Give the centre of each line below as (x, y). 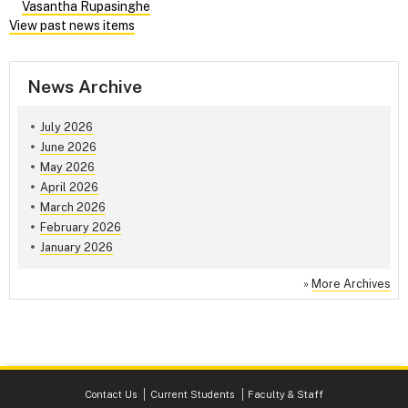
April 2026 (69, 187)
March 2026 (72, 208)
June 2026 (68, 147)
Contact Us (110, 394)
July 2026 (66, 127)
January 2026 (76, 248)
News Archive (85, 87)
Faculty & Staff (286, 394)
